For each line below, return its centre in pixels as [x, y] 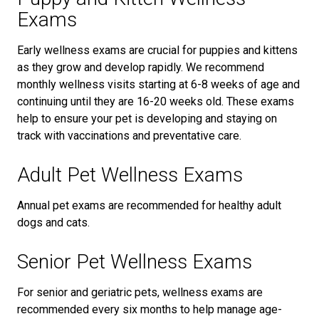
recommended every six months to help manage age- [150, 309]
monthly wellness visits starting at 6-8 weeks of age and [158, 84]
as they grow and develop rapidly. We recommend [141, 67]
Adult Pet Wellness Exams [130, 175]
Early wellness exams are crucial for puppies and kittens [157, 50]
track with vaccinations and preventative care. [129, 136]
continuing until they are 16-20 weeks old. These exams [156, 101]
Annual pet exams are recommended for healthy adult [149, 205]
